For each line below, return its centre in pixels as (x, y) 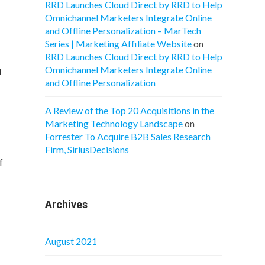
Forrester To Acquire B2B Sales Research (128, 136)
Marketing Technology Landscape (114, 123)
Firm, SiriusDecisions (87, 149)
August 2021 (71, 241)
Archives (66, 204)
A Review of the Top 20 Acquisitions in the (130, 110)
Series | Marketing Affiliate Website (118, 43)
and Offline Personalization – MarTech (123, 30)
